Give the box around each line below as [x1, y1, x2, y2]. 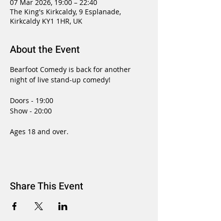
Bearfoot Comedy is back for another [10, 65, 133, 74]
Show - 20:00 [10, 106, 52, 115]
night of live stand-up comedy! [10, 75, 110, 84]
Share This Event [10, 179, 83, 193]
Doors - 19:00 [10, 96, 53, 105]
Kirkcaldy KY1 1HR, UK [10, 16, 82, 26]
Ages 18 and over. [10, 127, 69, 136]
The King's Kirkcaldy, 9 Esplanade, [10, 7, 121, 16]
